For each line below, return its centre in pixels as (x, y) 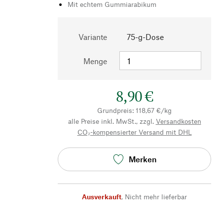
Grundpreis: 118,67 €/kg (134, 110)
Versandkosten (178, 121)
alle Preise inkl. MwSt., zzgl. (111, 121)
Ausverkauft (102, 196)
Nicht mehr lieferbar (156, 196)
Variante (93, 37)
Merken (142, 159)
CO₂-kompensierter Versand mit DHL (134, 132)
